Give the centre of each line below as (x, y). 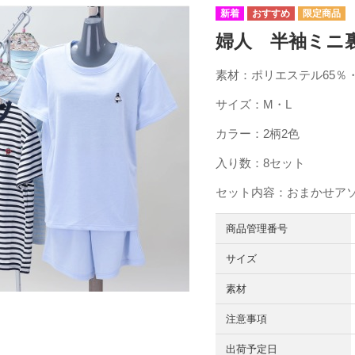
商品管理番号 (256, 228)
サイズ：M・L (253, 104)
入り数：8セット (260, 162)
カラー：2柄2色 (263, 133)
